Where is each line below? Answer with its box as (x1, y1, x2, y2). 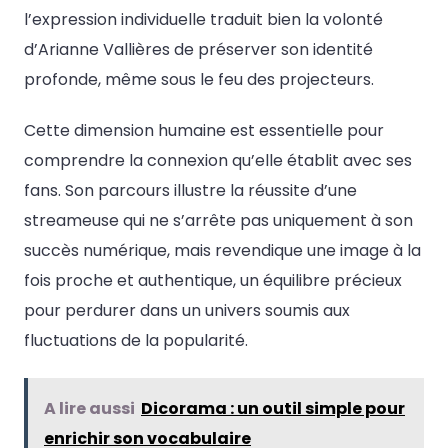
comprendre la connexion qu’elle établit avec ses (24, 149, 412, 173)
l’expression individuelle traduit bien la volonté (24, 8, 383, 32)
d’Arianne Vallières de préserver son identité (24, 38, 373, 62)
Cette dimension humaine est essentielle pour (24, 119, 384, 143)
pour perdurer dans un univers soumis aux (24, 299, 350, 323)
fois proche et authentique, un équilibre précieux (24, 269, 402, 293)
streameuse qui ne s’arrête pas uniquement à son (24, 209, 413, 233)
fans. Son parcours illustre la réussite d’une (24, 179, 357, 203)
